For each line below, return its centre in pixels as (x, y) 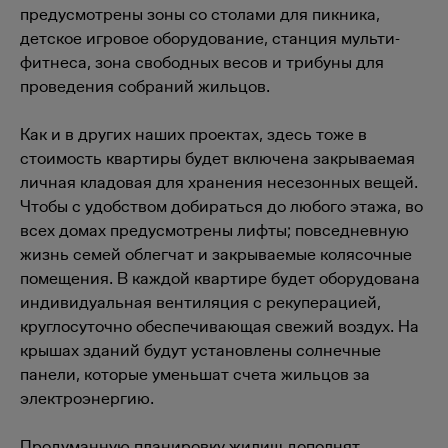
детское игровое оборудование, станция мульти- (210, 38)
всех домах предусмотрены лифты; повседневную (214, 230)
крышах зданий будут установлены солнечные (200, 350)
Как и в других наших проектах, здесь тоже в (193, 134)
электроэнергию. (87, 398)
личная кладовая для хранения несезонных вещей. (219, 182)
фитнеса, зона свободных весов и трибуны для (202, 62)
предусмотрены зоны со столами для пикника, (200, 14)
